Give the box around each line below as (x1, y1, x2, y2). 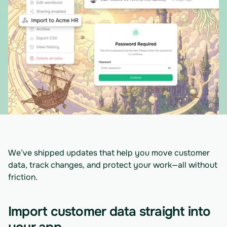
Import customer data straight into (8, 203, 211, 220)
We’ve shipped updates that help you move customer (8, 147, 210, 158)
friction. (8, 172, 37, 182)
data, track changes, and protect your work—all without (8, 160, 217, 170)
